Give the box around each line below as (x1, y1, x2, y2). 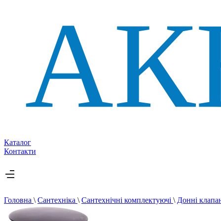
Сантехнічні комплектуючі (81, 196, 173, 205)
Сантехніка (37, 196, 77, 205)
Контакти (4, 147, 36, 156)
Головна (4, 196, 34, 205)
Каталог (4, 138, 31, 147)
